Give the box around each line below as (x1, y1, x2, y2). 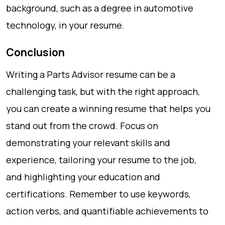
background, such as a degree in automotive (6, 2, 193, 14)
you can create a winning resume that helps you (6, 102, 210, 115)
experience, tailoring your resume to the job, (6, 154, 196, 166)
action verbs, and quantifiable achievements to (6, 205, 208, 217)
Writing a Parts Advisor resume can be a (6, 68, 175, 80)
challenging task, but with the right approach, (6, 85, 200, 97)
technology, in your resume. (6, 19, 125, 31)
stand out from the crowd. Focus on (6, 120, 158, 132)
